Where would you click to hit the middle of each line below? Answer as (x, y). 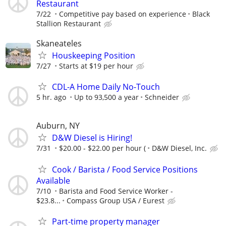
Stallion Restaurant (69, 23)
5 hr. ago (51, 97)
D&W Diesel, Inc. (179, 148)
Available (53, 180)
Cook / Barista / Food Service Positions (125, 169)
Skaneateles (59, 44)
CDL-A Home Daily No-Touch (106, 87)
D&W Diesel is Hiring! (92, 138)
